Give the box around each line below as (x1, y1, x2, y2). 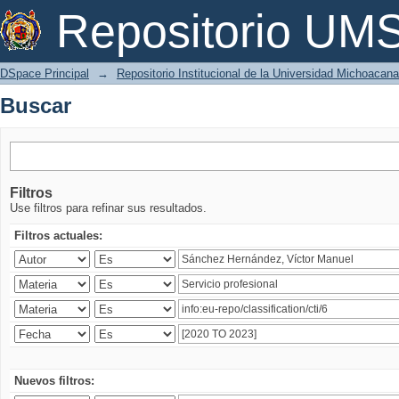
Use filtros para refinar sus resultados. (10, 201, 207, 215)
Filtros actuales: (14, 229, 102, 242)
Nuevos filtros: (14, 374, 94, 387)
